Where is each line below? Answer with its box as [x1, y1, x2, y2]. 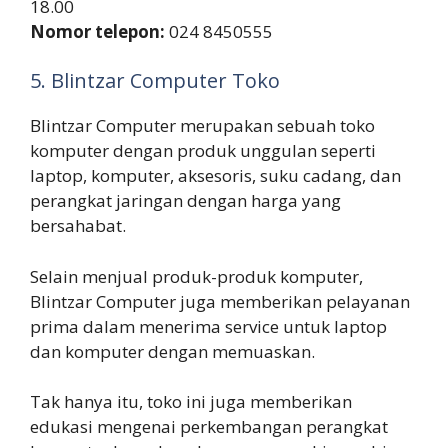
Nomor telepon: [30, 19, 169, 43]
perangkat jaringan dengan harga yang [30, 189, 341, 213]
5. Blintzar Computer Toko [30, 67, 280, 95]
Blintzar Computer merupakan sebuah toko [30, 114, 375, 138]
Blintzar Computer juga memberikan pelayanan [30, 289, 410, 313]
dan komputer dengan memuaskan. [30, 339, 315, 363]
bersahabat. [30, 214, 126, 238]
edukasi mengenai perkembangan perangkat [30, 415, 388, 439]
